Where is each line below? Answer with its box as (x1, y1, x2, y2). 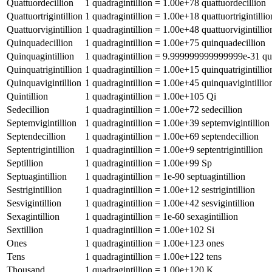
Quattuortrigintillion (7, 10, 83, 21)
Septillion (7, 157, 43, 168)
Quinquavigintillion (7, 77, 81, 88)
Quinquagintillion (7, 50, 74, 61)
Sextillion (7, 224, 43, 235)
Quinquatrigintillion (7, 64, 82, 75)
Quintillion (7, 90, 48, 101)
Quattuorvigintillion (7, 24, 82, 35)
